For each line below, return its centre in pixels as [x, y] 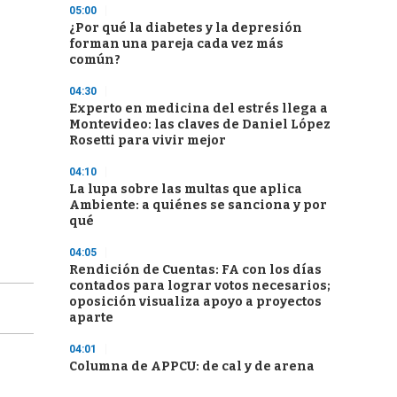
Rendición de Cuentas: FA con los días [195, 270]
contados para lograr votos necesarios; [200, 286]
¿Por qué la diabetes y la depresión [186, 28]
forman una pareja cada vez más [176, 44]
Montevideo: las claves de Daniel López [200, 125]
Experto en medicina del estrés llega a [198, 109]
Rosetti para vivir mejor [148, 140]
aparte [91, 318]
